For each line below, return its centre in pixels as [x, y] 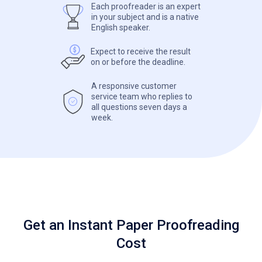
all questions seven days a [139, 107]
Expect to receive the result [141, 51]
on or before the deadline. [138, 62]
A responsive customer [134, 86]
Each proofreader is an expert [146, 6]
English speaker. [121, 27]
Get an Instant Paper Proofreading [131, 225]
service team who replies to [142, 96]
